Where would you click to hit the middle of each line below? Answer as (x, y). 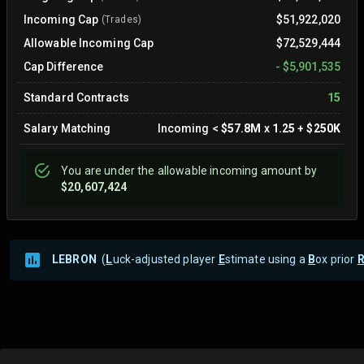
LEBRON (74, 259)
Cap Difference (64, 67)
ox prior (336, 259)
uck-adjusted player (165, 259)
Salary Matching (67, 128)
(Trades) (120, 19)
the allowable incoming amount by (225, 171)
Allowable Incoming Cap (89, 43)
